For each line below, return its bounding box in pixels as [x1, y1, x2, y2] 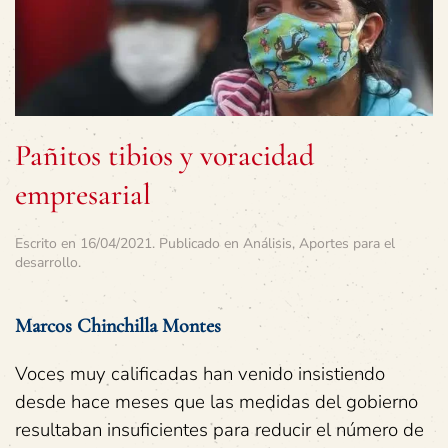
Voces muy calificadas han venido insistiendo [15, 361, 385, 388]
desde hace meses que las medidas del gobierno [15, 389, 418, 416]
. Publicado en [152, 234, 243, 254]
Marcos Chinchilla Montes [15, 314, 221, 339]
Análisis [243, 234, 292, 254]
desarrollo [15, 253, 78, 273]
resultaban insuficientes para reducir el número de [15, 417, 424, 444]
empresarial [15, 176, 151, 214]
